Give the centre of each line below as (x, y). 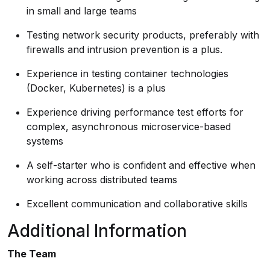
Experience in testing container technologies (127, 74)
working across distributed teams (102, 180)
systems (45, 141)
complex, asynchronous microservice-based (129, 127)
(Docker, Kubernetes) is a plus (96, 88)
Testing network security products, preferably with (143, 35)
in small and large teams (82, 11)
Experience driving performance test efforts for (135, 112)
